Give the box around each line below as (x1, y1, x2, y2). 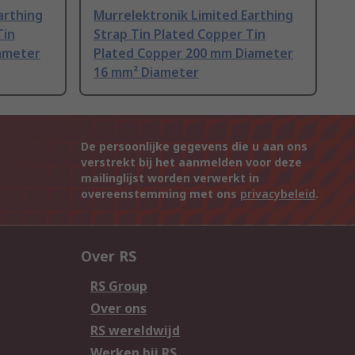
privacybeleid (240, 186, 315, 202)
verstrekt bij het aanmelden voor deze (81, 155, 302, 170)
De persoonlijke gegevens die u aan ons (81, 139, 307, 155)
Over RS (81, 246, 136, 266)
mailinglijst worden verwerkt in (81, 170, 259, 186)
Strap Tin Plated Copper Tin (94, 25, 265, 44)
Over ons (90, 300, 147, 318)
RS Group (90, 277, 147, 296)
